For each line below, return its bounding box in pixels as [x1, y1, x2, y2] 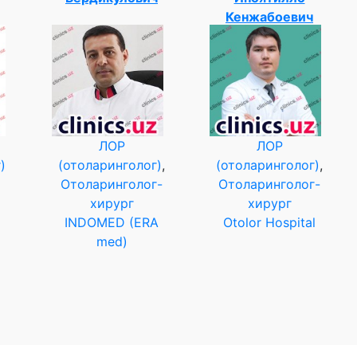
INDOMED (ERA [65, 214, 159, 230]
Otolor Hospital [223, 214, 316, 230]
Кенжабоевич [226, 8, 313, 25]
